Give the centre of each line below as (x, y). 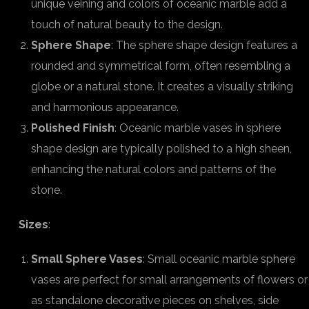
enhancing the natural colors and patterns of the (153, 169)
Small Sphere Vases (87, 259)
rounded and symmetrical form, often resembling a (161, 66)
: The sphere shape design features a (204, 45)
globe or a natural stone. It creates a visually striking (162, 87)
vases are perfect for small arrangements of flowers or (169, 280)
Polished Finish (73, 128)
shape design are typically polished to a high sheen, (161, 149)
